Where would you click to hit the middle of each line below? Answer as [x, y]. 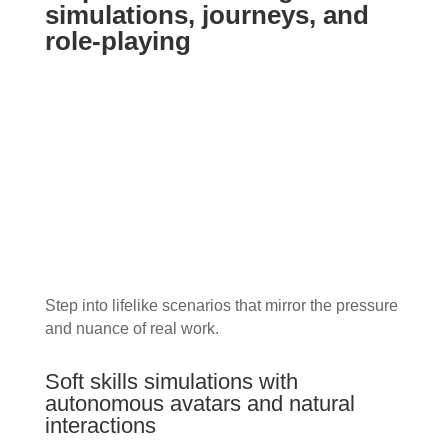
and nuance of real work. [131, 329]
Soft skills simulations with [171, 382]
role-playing [117, 40]
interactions [100, 426]
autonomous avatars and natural [199, 404]
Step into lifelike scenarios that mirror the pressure [221, 306]
